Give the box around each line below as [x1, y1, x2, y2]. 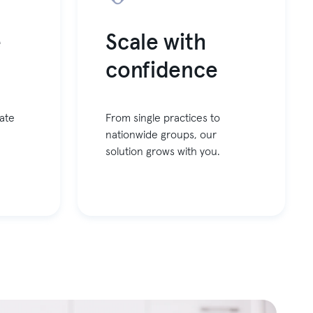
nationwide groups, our [105, 129, 217, 141]
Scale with [105, 32, 206, 55]
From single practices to [105, 112, 221, 124]
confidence [105, 60, 218, 83]
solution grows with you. [105, 146, 221, 158]
